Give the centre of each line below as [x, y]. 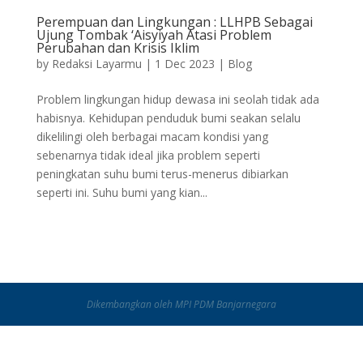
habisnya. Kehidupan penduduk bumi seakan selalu [168, 118]
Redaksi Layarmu [96, 64]
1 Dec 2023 [184, 64]
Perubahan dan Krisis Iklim [117, 48]
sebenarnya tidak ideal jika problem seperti [148, 156]
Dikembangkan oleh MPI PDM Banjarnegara [181, 305]
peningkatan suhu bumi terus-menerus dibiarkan [162, 174]
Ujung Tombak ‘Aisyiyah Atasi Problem [154, 35]
